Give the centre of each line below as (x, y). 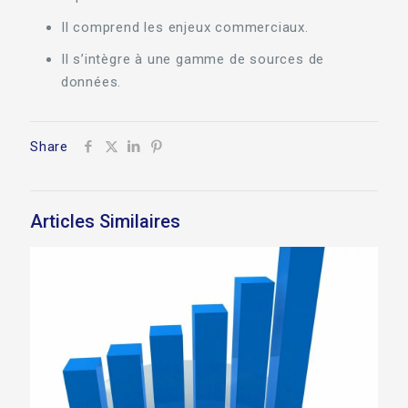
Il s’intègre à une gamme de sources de (193, 59)
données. (91, 82)
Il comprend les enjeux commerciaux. (184, 27)
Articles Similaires (105, 221)
